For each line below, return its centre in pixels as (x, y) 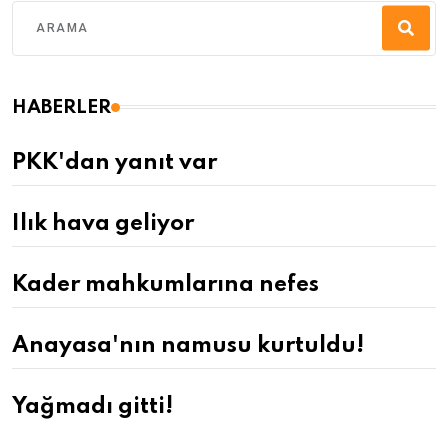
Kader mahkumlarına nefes (165, 284)
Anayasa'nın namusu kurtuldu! (188, 345)
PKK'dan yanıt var (114, 162)
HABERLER (61, 107)
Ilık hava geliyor (103, 223)
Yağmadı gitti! (92, 406)
